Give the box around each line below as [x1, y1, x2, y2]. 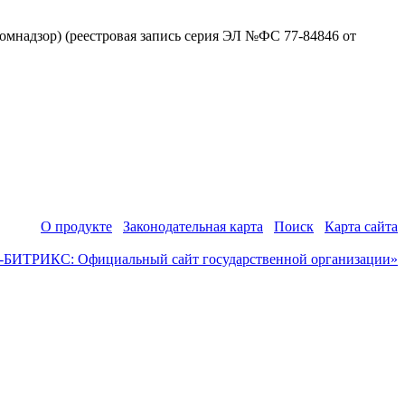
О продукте [41, 219, 112, 234]
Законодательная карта [123, 219, 263, 234]
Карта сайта [325, 219, 398, 234]
